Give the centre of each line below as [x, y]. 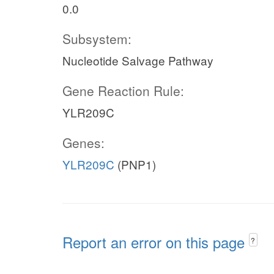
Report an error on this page [156, 242]
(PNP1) [135, 164]
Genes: [83, 143]
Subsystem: [97, 39]
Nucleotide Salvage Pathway [138, 60]
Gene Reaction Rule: [123, 91]
